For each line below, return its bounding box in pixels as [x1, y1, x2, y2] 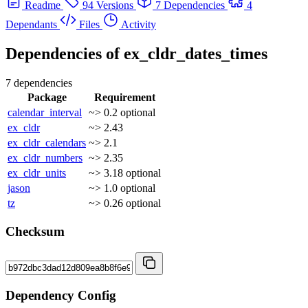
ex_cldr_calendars [8, 136, 86, 148]
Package [27, 91, 67, 103]
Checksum [5, 224, 65, 239]
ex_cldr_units [8, 166, 66, 179]
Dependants [5, 18, 57, 30]
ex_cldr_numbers [8, 151, 82, 164]
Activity [121, 18, 156, 30]
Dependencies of [5, 44, 124, 63]
